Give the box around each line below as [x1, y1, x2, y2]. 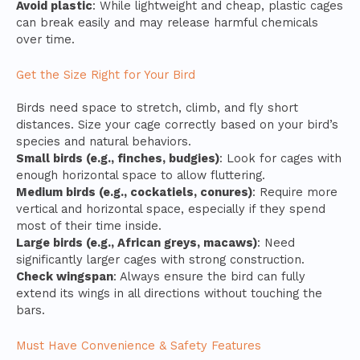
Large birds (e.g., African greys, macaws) [16, 235, 257, 250]
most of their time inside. [16, 218, 162, 233]
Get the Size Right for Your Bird [16, 67, 195, 82]
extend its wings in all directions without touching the [16, 285, 322, 301]
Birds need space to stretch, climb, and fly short [16, 100, 298, 115]
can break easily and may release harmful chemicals [16, 14, 318, 30]
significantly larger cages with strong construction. [16, 252, 305, 267]
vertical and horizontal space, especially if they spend [16, 201, 325, 216]
